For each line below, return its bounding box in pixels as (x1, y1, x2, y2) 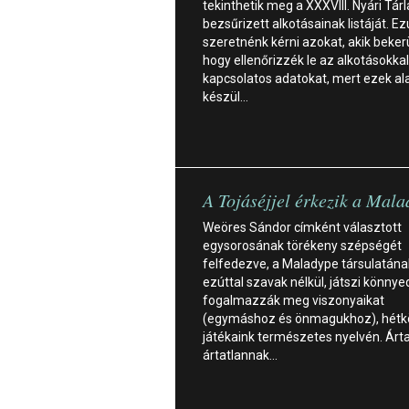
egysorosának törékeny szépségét (203, 237, 402, 253)
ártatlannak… (203, 347, 278, 362)
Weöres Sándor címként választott (203, 219, 402, 235)
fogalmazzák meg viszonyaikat (203, 292, 384, 308)
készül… (203, 89, 248, 104)
